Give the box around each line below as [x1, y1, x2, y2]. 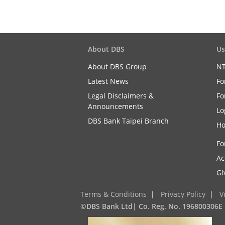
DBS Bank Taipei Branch [88, 116, 169, 126]
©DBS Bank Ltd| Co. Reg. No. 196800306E [80, 201, 222, 211]
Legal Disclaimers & [88, 91, 154, 100]
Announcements [88, 101, 143, 111]
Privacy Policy [161, 189, 205, 199]
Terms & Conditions [80, 189, 147, 199]
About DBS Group [88, 62, 147, 71]
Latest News [88, 76, 129, 86]
